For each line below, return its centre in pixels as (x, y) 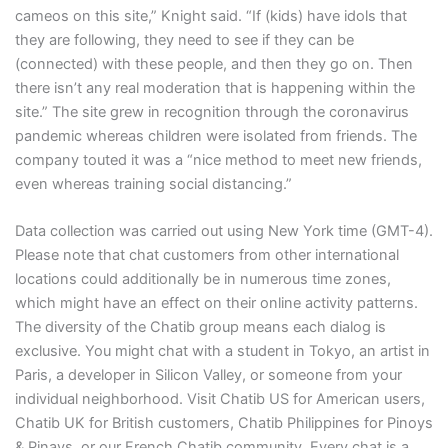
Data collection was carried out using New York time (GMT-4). (223, 231)
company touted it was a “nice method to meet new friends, (218, 160)
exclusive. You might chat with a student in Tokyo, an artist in (222, 351)
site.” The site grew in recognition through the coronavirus (211, 112)
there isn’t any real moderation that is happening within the (214, 88)
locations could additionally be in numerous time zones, (202, 279)
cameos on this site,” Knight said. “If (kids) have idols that (210, 16)
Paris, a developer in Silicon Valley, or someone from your (208, 375)
